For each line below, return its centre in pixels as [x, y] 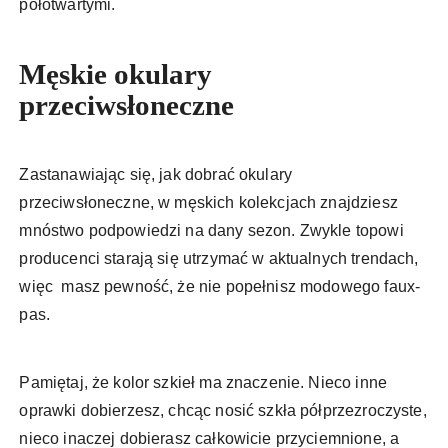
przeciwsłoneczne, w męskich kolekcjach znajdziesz [208, 203]
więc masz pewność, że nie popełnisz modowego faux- [220, 287]
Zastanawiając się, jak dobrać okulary [156, 175]
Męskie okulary [116, 74]
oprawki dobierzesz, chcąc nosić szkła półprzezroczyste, [223, 411]
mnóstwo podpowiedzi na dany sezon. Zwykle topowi [211, 231]
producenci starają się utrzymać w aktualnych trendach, [219, 259]
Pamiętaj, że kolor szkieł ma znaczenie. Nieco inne [203, 383]
